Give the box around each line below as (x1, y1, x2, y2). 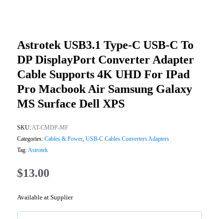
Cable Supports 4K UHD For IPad (17, 68, 190, 81)
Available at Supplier (17, 194, 73, 201)
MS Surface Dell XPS (17, 97, 125, 110)
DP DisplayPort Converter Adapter (17, 53, 194, 66)
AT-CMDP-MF (32, 124, 68, 131)
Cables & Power (44, 135, 83, 143)
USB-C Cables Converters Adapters (86, 135, 169, 143)
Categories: (17, 135, 43, 143)
